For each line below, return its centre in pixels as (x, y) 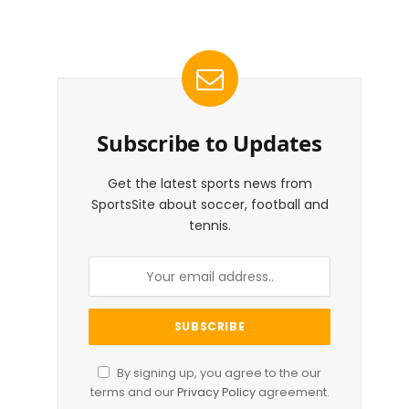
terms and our (133, 392)
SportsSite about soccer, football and (210, 204)
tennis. (210, 225)
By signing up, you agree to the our (218, 373)
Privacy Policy (216, 392)
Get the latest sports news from (210, 184)
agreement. (292, 392)
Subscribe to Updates (210, 143)
